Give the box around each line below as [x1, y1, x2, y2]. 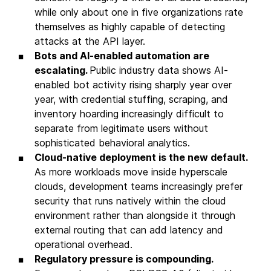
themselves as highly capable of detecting [34, 20, 225, 33]
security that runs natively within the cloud [34, 194, 226, 207]
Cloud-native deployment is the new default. [34, 151, 247, 163]
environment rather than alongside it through [34, 209, 235, 221]
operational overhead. [34, 238, 132, 250]
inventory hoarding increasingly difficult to [34, 107, 224, 120]
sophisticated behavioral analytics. [34, 136, 190, 149]
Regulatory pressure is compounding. [34, 252, 213, 265]
